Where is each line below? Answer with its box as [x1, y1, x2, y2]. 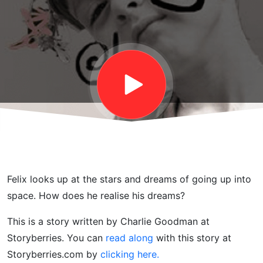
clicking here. [100, 248, 159, 260]
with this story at [156, 232, 231, 244]
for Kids [7, 43, 112, 77]
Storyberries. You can [7, 232, 103, 244]
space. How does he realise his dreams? [7, 190, 185, 201]
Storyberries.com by [7, 248, 97, 260]
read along [106, 232, 153, 244]
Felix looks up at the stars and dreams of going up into [7, 173, 251, 185]
